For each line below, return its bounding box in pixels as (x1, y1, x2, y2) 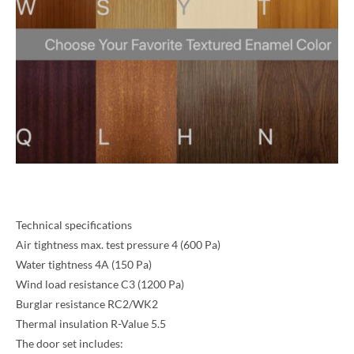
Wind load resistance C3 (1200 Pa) (16, 277, 184, 291)
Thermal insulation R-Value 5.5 (16, 316, 166, 330)
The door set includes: (16, 336, 123, 350)
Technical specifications (16, 217, 132, 232)
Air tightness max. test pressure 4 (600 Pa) (16, 237, 220, 251)
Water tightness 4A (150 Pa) (16, 257, 152, 271)
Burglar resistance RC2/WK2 (16, 296, 158, 311)
